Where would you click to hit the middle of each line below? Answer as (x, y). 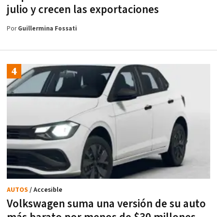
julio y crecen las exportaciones (83, 10)
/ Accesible (46, 190)
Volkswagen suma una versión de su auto (106, 204)
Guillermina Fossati (47, 29)
